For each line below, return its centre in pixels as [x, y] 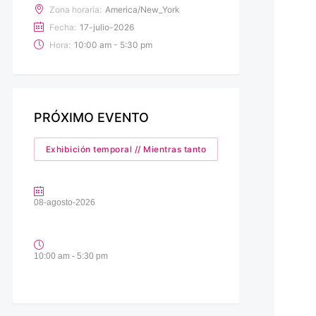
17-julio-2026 [107, 27]
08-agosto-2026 [64, 202]
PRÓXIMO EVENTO [91, 117]
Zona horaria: [75, 9]
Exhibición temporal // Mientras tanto [126, 149]
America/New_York [142, 9]
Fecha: [62, 27]
